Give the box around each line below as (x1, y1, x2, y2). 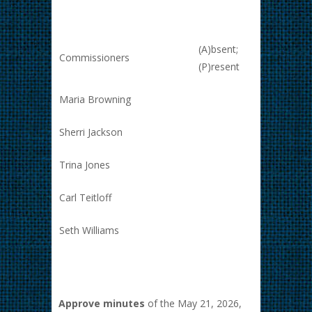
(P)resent (198, 60, 240, 73)
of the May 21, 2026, (148, 297, 242, 310)
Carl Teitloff (59, 191, 111, 204)
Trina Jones (59, 158, 110, 171)
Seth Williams (59, 224, 119, 237)
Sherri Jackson (59, 125, 123, 139)
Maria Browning (59, 93, 131, 106)
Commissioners (59, 51, 130, 64)
